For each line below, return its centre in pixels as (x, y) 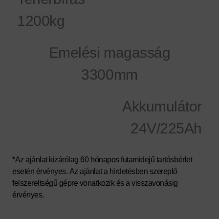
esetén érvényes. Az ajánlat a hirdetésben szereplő (95, 171)
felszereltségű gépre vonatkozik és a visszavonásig (95, 183)
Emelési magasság (109, 52)
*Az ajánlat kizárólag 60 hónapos (66, 159)
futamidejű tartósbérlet (157, 159)
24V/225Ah (166, 128)
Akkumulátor (162, 106)
